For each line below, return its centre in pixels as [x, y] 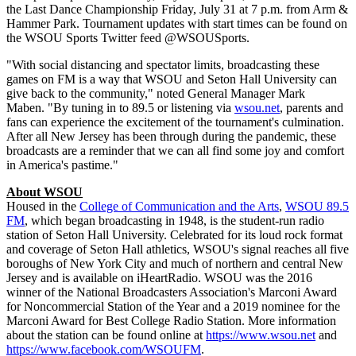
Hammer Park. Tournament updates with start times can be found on [177, 23]
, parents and [311, 107]
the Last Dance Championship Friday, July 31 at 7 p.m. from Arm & [177, 9]
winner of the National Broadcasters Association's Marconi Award [172, 292]
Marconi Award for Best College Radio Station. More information [171, 320]
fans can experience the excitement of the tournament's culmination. [175, 122]
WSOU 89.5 [317, 206]
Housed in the [43, 206]
